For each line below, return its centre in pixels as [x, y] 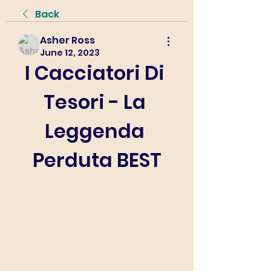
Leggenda [95, 131]
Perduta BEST [97, 160]
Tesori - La [95, 102]
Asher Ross [67, 40]
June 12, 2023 [70, 53]
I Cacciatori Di [95, 73]
